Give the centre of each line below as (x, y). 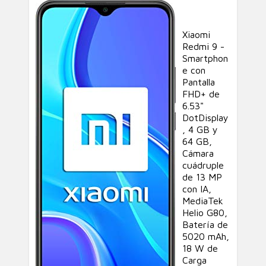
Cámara (198, 153)
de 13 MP (202, 177)
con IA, (197, 189)
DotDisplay (205, 118)
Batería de (205, 224)
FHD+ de (201, 94)
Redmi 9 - (203, 46)
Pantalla (199, 82)
